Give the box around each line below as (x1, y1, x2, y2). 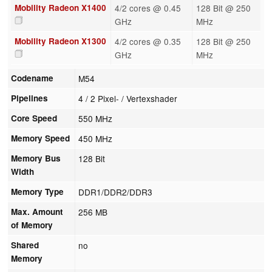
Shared (11, 239, 39, 251)
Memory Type (11, 185, 64, 197)
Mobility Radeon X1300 (14, 35, 106, 47)
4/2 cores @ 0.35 (114, 35, 181, 47)
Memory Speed (11, 132, 70, 144)
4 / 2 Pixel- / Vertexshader (78, 92, 178, 104)
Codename (11, 72, 54, 84)
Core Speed (11, 112, 58, 124)
